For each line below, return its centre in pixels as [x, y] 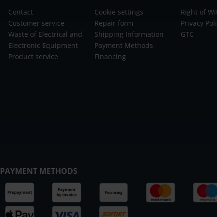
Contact [21, 12]
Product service [33, 56]
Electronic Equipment [43, 45]
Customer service [36, 23]
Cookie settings [119, 12]
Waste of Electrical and [45, 34]
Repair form [114, 23]
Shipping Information [129, 34]
